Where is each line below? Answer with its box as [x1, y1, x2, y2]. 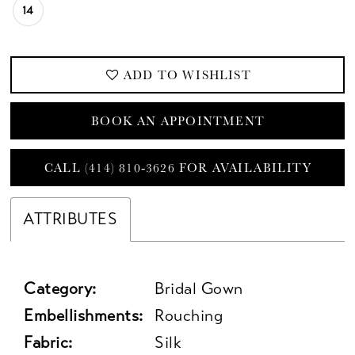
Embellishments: [24, 306, 143, 326]
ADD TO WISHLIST [123, 66, 251, 82]
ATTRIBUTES [23, 209, 118, 230]
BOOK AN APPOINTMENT [91, 113, 265, 129]
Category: [24, 279, 97, 300]
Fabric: [24, 333, 73, 353]
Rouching [155, 306, 223, 326]
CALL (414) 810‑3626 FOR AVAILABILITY [44, 158, 312, 175]
